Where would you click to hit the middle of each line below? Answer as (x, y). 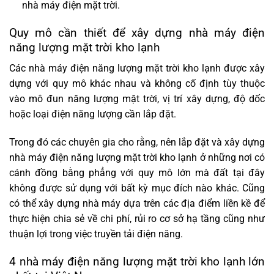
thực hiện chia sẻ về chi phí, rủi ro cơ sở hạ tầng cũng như (137, 219)
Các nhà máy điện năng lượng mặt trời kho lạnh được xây (137, 68)
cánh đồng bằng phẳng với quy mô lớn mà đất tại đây (137, 173)
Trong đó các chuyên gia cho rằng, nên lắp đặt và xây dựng (137, 143)
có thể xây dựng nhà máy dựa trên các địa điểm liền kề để (137, 204)
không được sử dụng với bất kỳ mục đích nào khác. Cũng (137, 188)
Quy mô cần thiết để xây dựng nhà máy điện (137, 32)
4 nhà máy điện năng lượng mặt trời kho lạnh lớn (137, 261)
